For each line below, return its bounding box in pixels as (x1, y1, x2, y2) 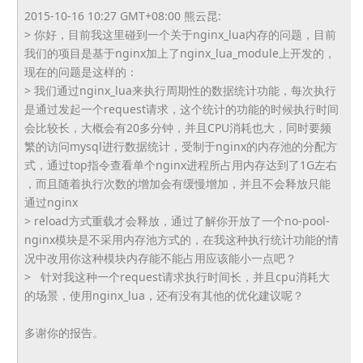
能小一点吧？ (228, 250, 297, 266)
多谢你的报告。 (23, 325, 104, 340)
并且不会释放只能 (239, 176, 331, 191)
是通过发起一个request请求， (23, 101, 180, 117)
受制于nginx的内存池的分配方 (181, 139, 337, 154)
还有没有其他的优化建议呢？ (156, 288, 304, 303)
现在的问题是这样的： (23, 64, 138, 79)
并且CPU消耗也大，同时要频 (184, 120, 331, 135)
